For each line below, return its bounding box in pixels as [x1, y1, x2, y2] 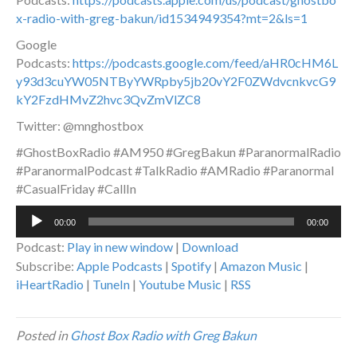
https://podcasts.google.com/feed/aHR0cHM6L [73, 55, 338, 71]
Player [15, 225, 50, 241]
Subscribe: [16, 258, 76, 274]
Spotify [171, 258, 211, 274]
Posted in [16, 328, 70, 343]
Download [182, 239, 238, 255]
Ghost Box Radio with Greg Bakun [70, 328, 257, 343]
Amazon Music [220, 258, 302, 274]
